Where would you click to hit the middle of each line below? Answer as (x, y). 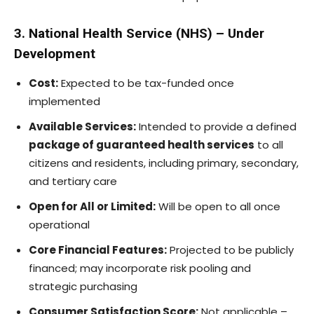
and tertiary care (73, 181)
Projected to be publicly (230, 250)
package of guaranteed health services (142, 144)
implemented (64, 101)
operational (59, 224)
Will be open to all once (218, 206)
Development (55, 53)
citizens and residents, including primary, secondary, (164, 163)
